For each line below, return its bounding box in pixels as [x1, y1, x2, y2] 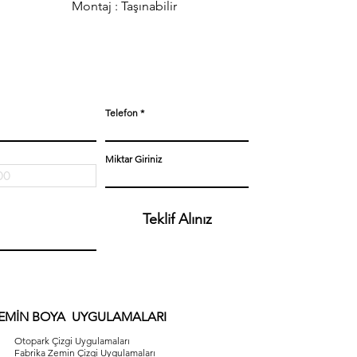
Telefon [105, 107, 138, 119]
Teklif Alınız [142, 210, 212, 228]
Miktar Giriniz [105, 153, 162, 165]
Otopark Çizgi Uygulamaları [14, 335, 131, 347]
